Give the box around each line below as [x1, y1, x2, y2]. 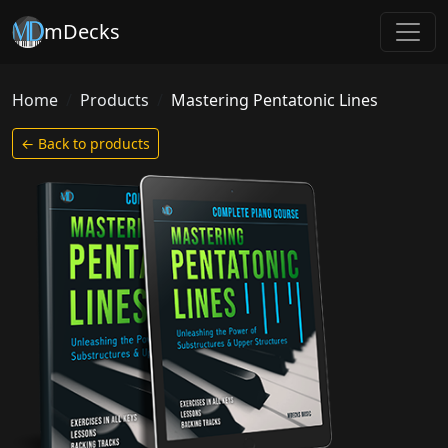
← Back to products [21, 134, 150, 153]
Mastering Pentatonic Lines [171, 89, 378, 111]
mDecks [44, 18, 120, 45]
